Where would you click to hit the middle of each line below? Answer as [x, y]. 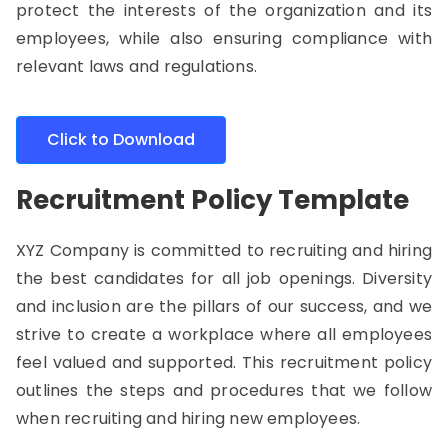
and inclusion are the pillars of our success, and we [224, 306]
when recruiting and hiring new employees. [188, 418]
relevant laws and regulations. [136, 66]
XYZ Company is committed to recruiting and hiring [224, 250]
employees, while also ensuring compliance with [224, 38]
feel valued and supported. [129, 362]
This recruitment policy [337, 362]
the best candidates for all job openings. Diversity [224, 278]
